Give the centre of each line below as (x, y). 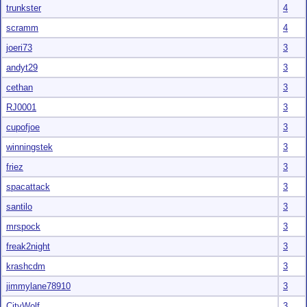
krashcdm (26, 266)
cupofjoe (23, 127)
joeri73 (19, 48)
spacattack (28, 187)
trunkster (24, 8)
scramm (22, 28)
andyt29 (22, 67)
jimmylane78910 (38, 286)
